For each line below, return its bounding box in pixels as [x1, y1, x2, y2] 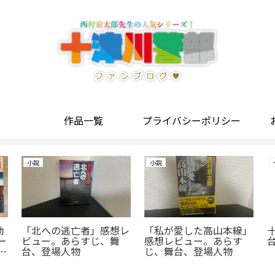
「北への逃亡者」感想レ [21, 223, 130, 238]
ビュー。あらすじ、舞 [21, 233, 120, 249]
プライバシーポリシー [142, 112, 241, 128]
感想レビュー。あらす [144, 233, 243, 249]
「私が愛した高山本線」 [144, 223, 253, 238]
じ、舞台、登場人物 [144, 244, 233, 259]
